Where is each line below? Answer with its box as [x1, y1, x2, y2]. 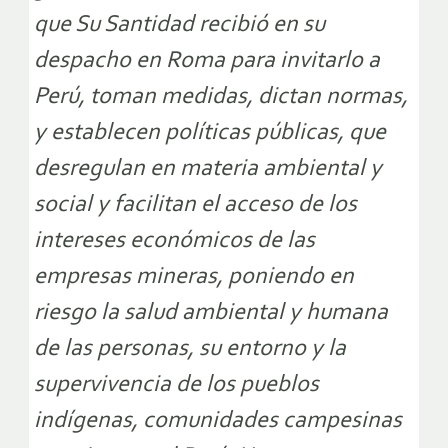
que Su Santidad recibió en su [34, 13, 325, 38]
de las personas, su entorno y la [34, 337, 346, 362]
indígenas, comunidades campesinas [34, 409, 402, 434]
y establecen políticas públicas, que [34, 121, 386, 146]
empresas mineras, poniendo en [34, 265, 354, 290]
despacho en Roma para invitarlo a [34, 49, 380, 74]
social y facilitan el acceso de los [34, 193, 357, 218]
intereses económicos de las [34, 229, 315, 254]
